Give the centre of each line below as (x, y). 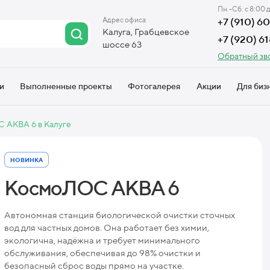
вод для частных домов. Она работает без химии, (107, 227)
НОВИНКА (27, 159)
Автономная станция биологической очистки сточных (120, 215)
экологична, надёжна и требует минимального (102, 240)
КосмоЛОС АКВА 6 (92, 187)
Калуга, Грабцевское (146, 32)
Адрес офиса (124, 20)
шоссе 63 (122, 44)
